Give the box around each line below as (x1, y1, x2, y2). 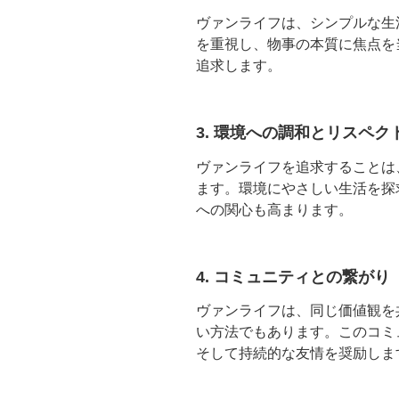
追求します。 (196, 58, 281, 74)
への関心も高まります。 (196, 201, 353, 217)
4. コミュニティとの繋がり (196, 267, 390, 286)
